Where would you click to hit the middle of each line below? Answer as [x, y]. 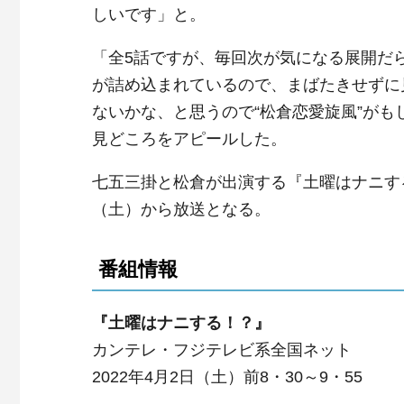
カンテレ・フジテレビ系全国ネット [222, 349]
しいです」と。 [149, 14]
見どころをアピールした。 [189, 138]
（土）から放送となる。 [181, 209]
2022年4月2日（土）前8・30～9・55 [227, 376]
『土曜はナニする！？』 [181, 322]
